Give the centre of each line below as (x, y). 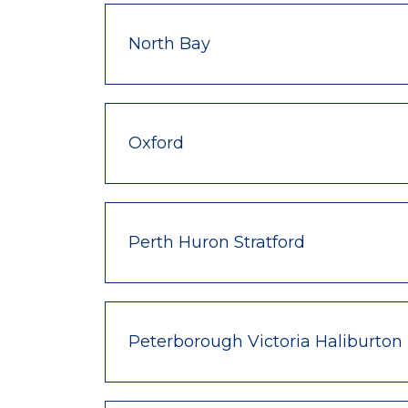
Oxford (156, 143)
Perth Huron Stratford (217, 242)
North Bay (169, 43)
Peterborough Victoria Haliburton (265, 341)
